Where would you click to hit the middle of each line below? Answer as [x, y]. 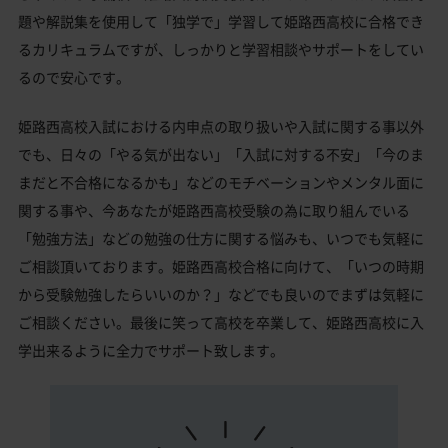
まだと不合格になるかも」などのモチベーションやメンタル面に [221, 181]
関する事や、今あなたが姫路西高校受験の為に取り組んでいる [214, 209]
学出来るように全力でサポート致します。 [151, 349]
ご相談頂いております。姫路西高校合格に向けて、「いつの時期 [221, 265]
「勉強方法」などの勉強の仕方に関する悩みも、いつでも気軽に [221, 237]
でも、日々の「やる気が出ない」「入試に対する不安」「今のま [221, 153]
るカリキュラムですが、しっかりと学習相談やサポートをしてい [221, 48]
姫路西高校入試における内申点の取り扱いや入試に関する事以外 [221, 125]
